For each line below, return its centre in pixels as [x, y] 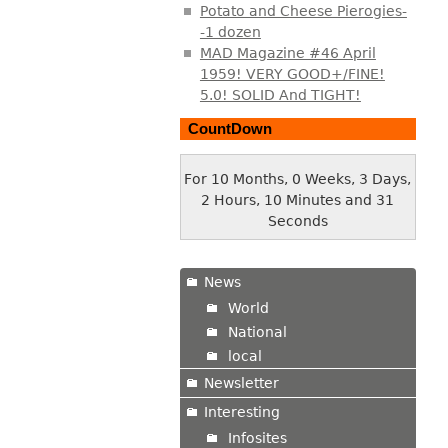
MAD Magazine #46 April [287, 53]
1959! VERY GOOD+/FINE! [292, 74]
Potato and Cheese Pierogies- [303, 11]
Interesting [241, 411]
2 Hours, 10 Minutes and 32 [298, 199]
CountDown [229, 128]
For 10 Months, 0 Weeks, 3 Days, [298, 178]
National [257, 331]
